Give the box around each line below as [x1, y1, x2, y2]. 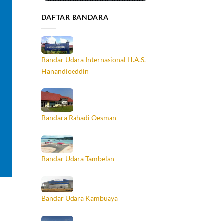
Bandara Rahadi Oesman [41, 113, 116, 122]
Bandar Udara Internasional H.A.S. [41, 55, 146, 64]
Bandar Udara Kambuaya [41, 193, 118, 202]
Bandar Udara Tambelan [41, 154, 114, 163]
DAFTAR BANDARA [41, 13, 109, 22]
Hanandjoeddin [41, 66, 89, 75]
